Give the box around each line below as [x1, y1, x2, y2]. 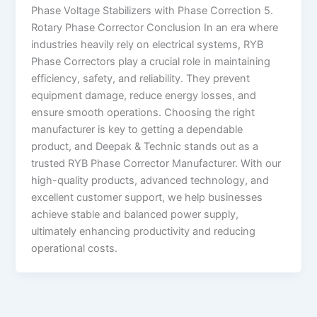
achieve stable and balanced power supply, [31, 208, 239, 221]
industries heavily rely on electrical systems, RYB [31, 38, 264, 52]
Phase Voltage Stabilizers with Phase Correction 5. [31, 4, 274, 18]
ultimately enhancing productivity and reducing [31, 225, 256, 238]
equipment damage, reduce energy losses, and [31, 89, 257, 103]
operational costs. [31, 242, 118, 255]
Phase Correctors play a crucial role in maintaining [31, 55, 271, 69]
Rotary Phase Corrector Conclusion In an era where [31, 21, 279, 35]
